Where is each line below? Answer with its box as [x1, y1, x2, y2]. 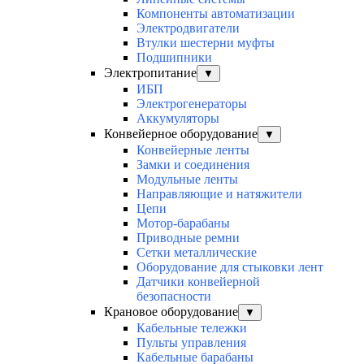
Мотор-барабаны [136, 216, 230, 231]
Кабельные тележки [136, 321, 247, 336]
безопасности [136, 289, 211, 304]
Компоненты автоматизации [136, 6, 295, 21]
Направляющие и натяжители [136, 187, 302, 201]
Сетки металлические [136, 245, 257, 260]
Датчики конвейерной [136, 275, 260, 289]
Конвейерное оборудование [104, 127, 258, 141]
